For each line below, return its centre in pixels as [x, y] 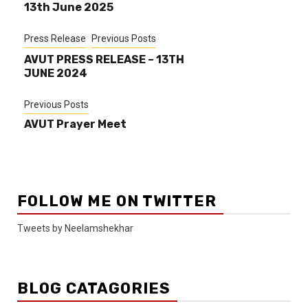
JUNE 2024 [56, 74]
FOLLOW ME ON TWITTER [117, 201]
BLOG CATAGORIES [94, 289]
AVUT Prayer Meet [75, 124]
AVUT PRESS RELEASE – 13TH [104, 60]
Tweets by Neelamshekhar [75, 229]
